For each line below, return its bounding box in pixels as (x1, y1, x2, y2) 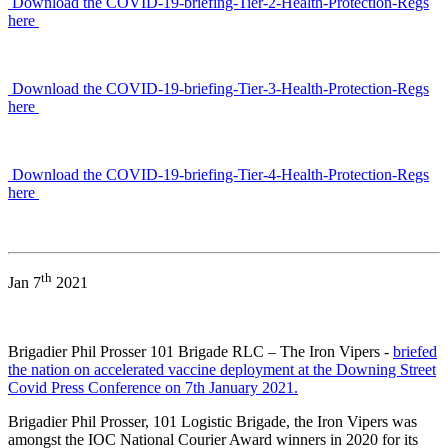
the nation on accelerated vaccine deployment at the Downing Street (8, 360, 436, 378)
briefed (393, 342, 437, 360)
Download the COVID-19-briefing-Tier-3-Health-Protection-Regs (8, 80, 429, 98)
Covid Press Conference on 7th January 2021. (8, 378, 298, 396)
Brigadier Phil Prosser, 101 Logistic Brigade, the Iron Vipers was (8, 412, 417, 430)
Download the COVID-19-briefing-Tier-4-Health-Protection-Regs (8, 166, 429, 184)
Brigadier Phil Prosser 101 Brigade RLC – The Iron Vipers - (8, 342, 393, 360)
